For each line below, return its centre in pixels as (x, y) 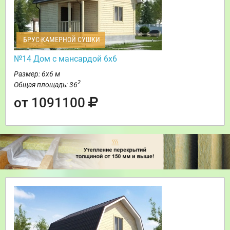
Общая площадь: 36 (46, 84)
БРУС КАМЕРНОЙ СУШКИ (61, 39)
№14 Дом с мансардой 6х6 (65, 59)
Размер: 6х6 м (37, 74)
